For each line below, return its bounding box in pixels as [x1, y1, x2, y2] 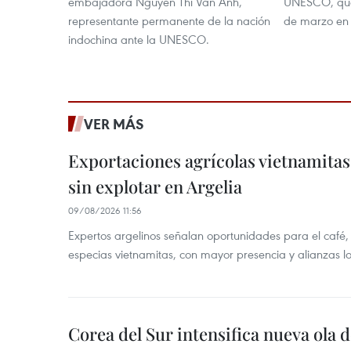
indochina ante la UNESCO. [68, 31, 209, 47]
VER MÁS [84, 114, 144, 133]
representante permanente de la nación [68, 12, 270, 28]
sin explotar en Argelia [68, 174, 242, 198]
